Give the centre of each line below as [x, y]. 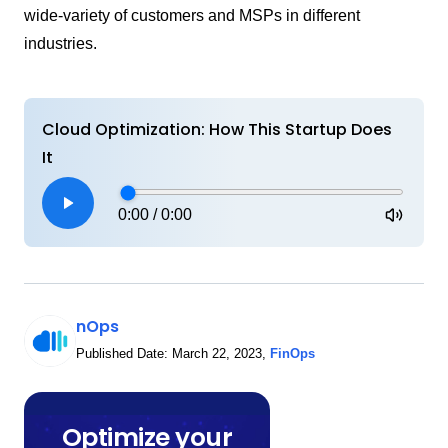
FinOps [292, 353]
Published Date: [124, 353]
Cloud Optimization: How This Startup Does [217, 129]
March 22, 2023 [217, 353]
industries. [60, 43]
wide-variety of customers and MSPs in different [192, 15]
